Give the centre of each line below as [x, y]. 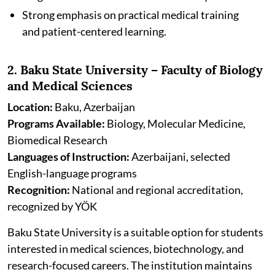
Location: [30, 107]
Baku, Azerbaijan [94, 107]
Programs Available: [56, 124]
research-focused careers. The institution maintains [130, 265]
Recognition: [39, 190]
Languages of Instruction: [68, 157]
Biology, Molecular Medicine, [175, 124]
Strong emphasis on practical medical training [130, 15]
